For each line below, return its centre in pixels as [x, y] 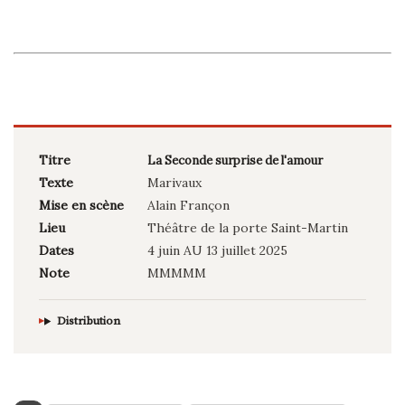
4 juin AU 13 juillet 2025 [217, 251]
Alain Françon [188, 206]
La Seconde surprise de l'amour [235, 161]
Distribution [88, 321]
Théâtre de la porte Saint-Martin [248, 228]
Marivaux [174, 183]
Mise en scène [81, 206]
